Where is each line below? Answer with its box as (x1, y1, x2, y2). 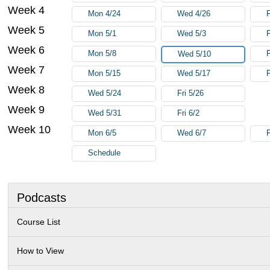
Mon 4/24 (88, 9, 121, 18)
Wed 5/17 (177, 69, 211, 78)
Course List (17, 216, 61, 227)
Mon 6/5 (88, 128, 117, 137)
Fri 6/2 (177, 108, 200, 118)
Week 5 (8, 24, 45, 36)
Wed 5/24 (88, 89, 122, 98)
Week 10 (8, 123, 51, 136)
